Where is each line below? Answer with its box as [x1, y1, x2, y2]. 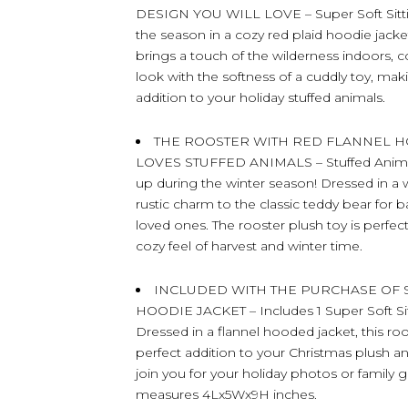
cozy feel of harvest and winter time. [136, 238, 362, 254]
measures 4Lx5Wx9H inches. [136, 386, 317, 403]
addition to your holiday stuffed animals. [136, 89, 385, 106]
